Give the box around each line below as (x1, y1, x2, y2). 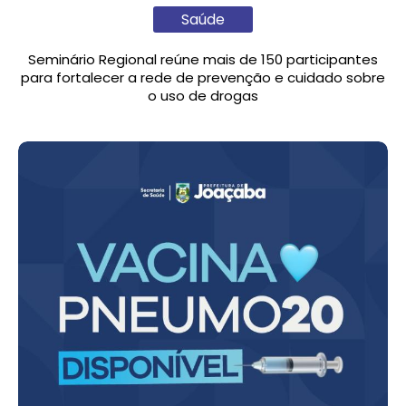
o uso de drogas (148, 86, 258, 106)
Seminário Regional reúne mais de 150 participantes (28, 50, 378, 70)
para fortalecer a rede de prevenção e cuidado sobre (21, 68, 385, 88)
